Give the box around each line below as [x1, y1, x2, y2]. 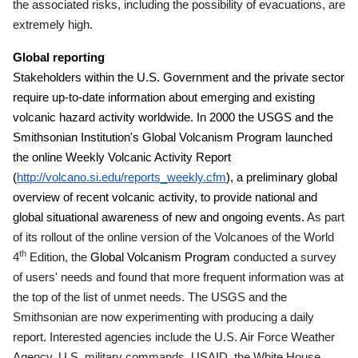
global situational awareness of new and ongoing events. [13, 210, 307, 224]
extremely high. [13, 18, 93, 31]
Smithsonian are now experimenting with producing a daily [13, 310, 314, 324]
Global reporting [13, 50, 105, 64]
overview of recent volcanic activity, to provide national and [13, 190, 317, 204]
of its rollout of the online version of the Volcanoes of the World [13, 230, 334, 244]
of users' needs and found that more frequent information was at [13, 270, 344, 284]
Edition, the [30, 250, 87, 264]
